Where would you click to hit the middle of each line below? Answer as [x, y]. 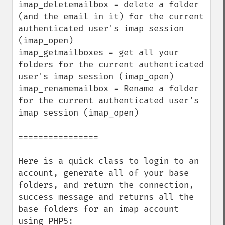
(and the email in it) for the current [111, 16]
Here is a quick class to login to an [108, 161]
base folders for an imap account [98, 209]
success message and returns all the [106, 197]
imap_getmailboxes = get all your [98, 52]
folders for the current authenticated [111, 65]
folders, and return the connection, [106, 185]
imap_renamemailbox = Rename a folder [108, 89]
